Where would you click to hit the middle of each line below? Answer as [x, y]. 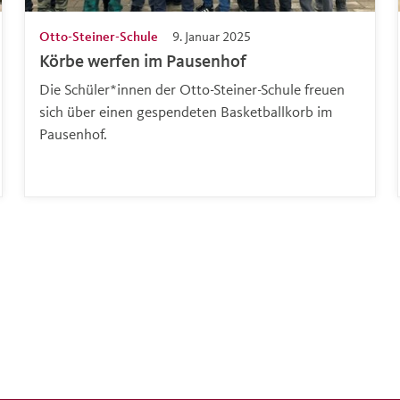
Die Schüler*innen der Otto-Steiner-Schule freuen [192, 89]
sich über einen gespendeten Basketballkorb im [185, 112]
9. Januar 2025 [211, 37]
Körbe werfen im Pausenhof [142, 61]
